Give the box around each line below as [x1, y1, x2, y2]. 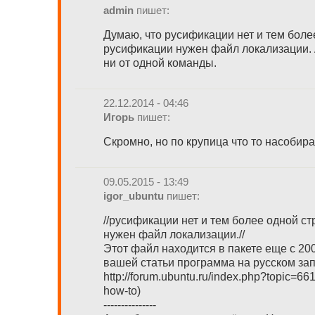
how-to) [103, 285, 141, 297]
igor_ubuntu [103, 189, 164, 202]
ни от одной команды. [103, 57, 217, 69]
